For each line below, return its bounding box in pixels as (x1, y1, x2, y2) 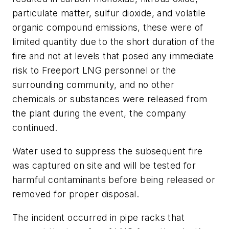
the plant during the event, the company (12, 108, 187, 119)
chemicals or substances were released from (12, 94, 208, 105)
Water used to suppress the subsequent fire (12, 145, 203, 156)
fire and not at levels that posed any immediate (12, 51, 214, 62)
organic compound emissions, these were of (12, 22, 203, 33)
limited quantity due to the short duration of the (12, 36, 215, 48)
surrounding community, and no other (12, 79, 174, 90)
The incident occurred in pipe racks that (12, 212, 185, 223)
